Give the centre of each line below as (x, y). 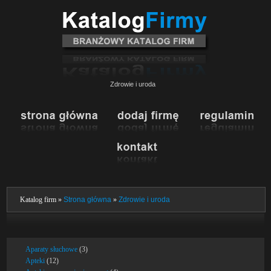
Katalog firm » (42, 200)
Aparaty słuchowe (52, 249)
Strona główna (88, 200)
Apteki (35, 261)
